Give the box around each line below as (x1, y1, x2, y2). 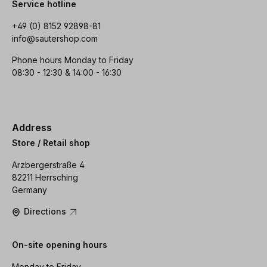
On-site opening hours (12, 240, 107, 250)
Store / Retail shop (12, 138, 90, 148)
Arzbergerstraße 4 (12, 160, 85, 170)
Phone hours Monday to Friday (12, 54, 133, 65)
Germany (12, 185, 47, 195)
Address (12, 121, 52, 133)
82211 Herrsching (12, 172, 78, 183)
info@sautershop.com (12, 33, 98, 44)
